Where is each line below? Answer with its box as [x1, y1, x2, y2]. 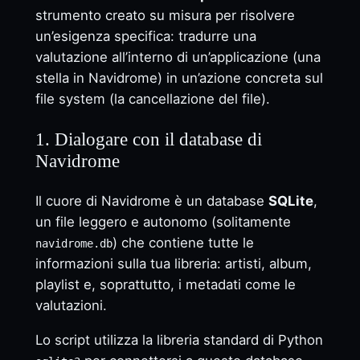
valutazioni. [35, 297, 107, 313]
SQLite [268, 192, 313, 209]
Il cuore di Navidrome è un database [35, 192, 268, 209]
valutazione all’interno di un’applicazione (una [35, 49, 321, 66]
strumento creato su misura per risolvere [35, 7, 295, 24]
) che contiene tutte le [112, 234, 254, 251]
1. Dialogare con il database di [35, 128, 262, 149]
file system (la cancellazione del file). [35, 91, 270, 108]
